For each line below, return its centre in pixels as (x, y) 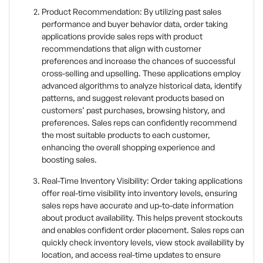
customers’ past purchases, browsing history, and (133, 110)
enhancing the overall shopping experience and (128, 147)
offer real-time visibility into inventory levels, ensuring (139, 193)
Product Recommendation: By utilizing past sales (131, 11)
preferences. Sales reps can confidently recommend (139, 122)
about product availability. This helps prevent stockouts (142, 217)
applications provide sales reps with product (122, 36)
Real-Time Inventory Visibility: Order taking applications (142, 180)
